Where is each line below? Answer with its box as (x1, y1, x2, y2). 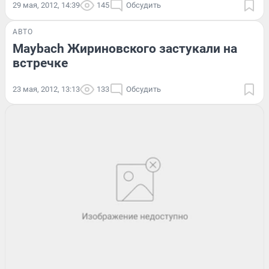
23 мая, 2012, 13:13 (13, 84, 80, 94)
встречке (13, 55, 68, 70)
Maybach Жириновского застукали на (13, 41, 237, 56)
